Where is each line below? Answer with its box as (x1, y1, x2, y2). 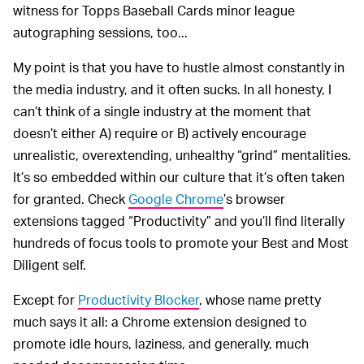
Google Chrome (128, 190, 223, 208)
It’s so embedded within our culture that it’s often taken (13, 168, 344, 186)
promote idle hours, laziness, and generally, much (13, 335, 309, 353)
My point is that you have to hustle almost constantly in (13, 58, 344, 76)
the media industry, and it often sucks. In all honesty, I (13, 80, 331, 98)
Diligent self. (13, 256, 86, 274)
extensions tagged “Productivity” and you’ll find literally (13, 212, 344, 230)
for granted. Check (13, 190, 128, 208)
